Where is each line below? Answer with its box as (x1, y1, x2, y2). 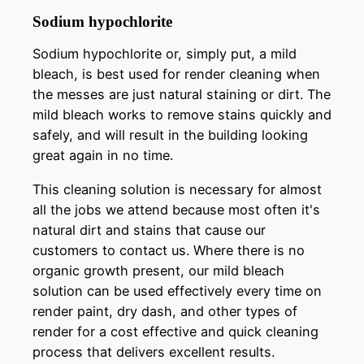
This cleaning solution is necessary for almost (32, 180, 322, 197)
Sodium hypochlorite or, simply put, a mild (32, 45, 297, 63)
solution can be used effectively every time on (32, 282, 322, 299)
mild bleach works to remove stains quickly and (32, 106, 331, 123)
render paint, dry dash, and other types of (32, 302, 297, 319)
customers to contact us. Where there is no (32, 241, 305, 258)
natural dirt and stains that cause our (32, 221, 266, 238)
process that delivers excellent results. (32, 343, 275, 360)
